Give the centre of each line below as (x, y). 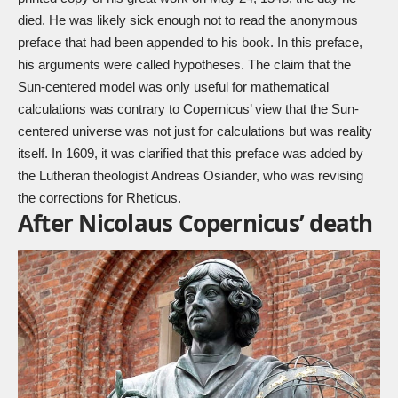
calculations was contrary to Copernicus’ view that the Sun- (188, 108)
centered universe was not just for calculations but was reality (195, 131)
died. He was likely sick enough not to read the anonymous (188, 20)
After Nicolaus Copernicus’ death (195, 223)
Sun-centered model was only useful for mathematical (173, 86)
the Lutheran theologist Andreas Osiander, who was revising (191, 175)
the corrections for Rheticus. (99, 197)
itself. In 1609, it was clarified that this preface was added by (191, 153)
